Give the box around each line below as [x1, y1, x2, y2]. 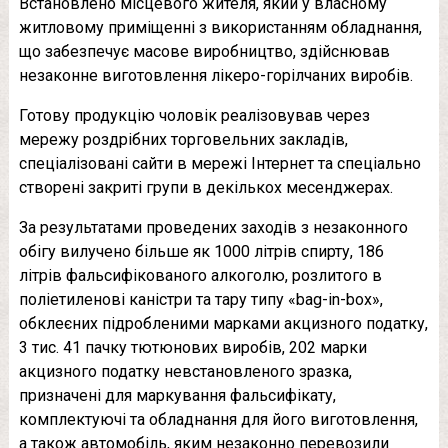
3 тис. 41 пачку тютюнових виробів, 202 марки [18, 338, 367, 358]
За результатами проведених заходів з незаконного [18, 218, 408, 238]
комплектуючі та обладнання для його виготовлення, [18, 410, 418, 430]
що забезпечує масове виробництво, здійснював [18, 42, 390, 62]
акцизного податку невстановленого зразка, [18, 362, 352, 382]
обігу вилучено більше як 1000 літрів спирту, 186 [18, 242, 384, 262]
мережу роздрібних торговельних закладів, [18, 130, 348, 150]
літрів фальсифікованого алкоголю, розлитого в [18, 266, 382, 286]
